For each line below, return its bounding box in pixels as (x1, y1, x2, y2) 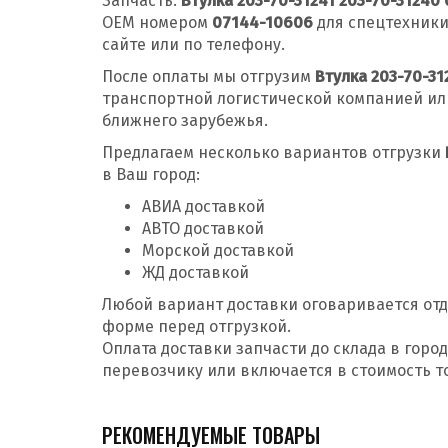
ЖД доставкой (142, 263, 249, 282)
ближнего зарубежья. (102, 111, 268, 130)
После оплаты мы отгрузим (102, 67, 315, 86)
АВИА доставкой (142, 197, 265, 216)
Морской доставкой (142, 241, 294, 260)
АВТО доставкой (142, 219, 264, 238)
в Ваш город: (102, 165, 200, 184)
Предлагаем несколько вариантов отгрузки (102, 143, 445, 162)
